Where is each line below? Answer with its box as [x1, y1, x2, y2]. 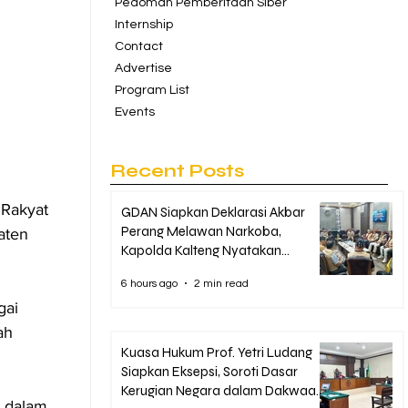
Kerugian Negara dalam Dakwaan [121, 382, 323, 399]
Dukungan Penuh [121, 261, 221, 278]
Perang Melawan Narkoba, [121, 223, 281, 240]
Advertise [115, 62, 172, 75]
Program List [115, 84, 189, 97]
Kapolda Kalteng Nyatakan [121, 242, 281, 259]
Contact [115, 40, 163, 53]
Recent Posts [110, 159, 244, 182]
